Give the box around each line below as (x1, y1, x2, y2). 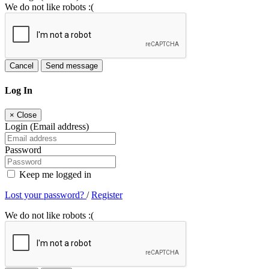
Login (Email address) (5, 121, 89, 131)
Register (91, 189, 122, 200)
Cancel (10, 61, 34, 71)
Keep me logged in (17, 169, 91, 180)
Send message (46, 61, 98, 71)
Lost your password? (5, 189, 86, 200)
